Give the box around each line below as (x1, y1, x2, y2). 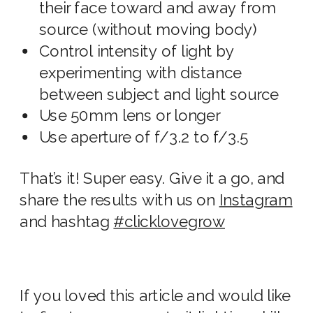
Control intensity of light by (39, 42, 235, 61)
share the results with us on (20, 191, 219, 210)
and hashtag (20, 212, 114, 231)
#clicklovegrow (113, 212, 225, 231)
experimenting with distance (39, 64, 242, 83)
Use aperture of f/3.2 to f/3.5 (39, 128, 249, 147)
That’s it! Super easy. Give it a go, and (20, 169, 285, 189)
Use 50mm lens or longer (39, 107, 220, 126)
